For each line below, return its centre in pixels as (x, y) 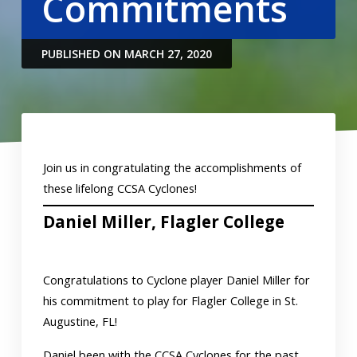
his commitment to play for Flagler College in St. (171, 301)
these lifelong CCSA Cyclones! (120, 188)
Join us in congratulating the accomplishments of (173, 167)
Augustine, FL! (80, 322)
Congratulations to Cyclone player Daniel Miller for (177, 280)
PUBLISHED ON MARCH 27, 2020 (126, 53)
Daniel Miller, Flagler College (164, 222)
